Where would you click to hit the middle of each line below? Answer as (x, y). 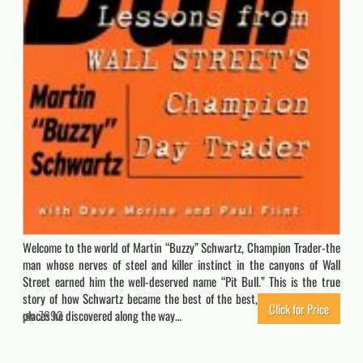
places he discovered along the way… (102, 316)
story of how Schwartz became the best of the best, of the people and (181, 299)
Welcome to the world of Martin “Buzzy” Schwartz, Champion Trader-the (181, 248)
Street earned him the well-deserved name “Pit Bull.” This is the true (181, 282)
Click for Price (299, 309)
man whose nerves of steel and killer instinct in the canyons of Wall (181, 265)
